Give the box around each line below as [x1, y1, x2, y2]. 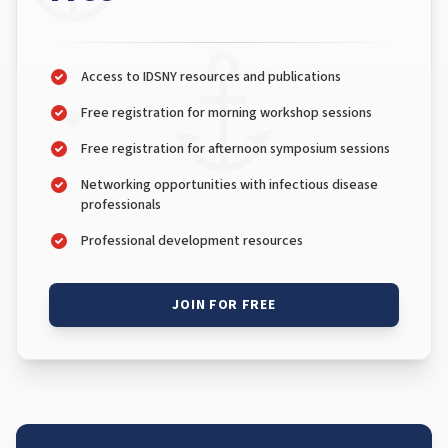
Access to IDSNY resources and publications [81, 67, 341, 87]
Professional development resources [81, 231, 303, 251]
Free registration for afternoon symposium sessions [81, 139, 390, 159]
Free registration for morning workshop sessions [81, 103, 372, 123]
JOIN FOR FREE [172, 295, 276, 315]
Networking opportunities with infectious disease [81, 175, 378, 195]
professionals [81, 195, 161, 215]
